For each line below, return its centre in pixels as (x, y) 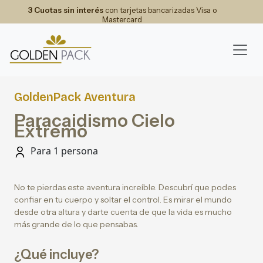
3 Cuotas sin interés (65, 10)
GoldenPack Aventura (75, 97)
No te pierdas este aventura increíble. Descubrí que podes (125, 187)
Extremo (51, 131)
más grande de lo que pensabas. (76, 224)
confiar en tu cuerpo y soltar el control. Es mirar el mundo (123, 200)
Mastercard (122, 19)
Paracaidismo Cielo (95, 121)
